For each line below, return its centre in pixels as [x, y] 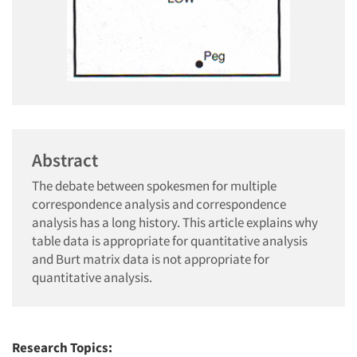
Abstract [65, 160]
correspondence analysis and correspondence [159, 204]
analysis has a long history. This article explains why [175, 222]
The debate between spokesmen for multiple [154, 186]
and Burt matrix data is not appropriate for [151, 259]
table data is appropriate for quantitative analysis [170, 241]
